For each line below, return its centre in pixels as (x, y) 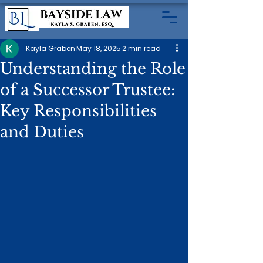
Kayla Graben (50, 48)
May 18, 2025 (99, 48)
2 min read (141, 48)
